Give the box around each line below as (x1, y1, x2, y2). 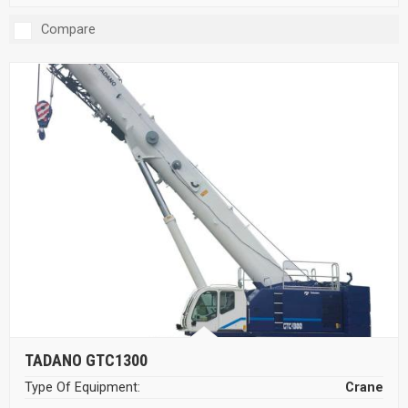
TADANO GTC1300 (25, 350, 148, 370)
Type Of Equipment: (25, 379, 140, 395)
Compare (41, 21, 96, 37)
